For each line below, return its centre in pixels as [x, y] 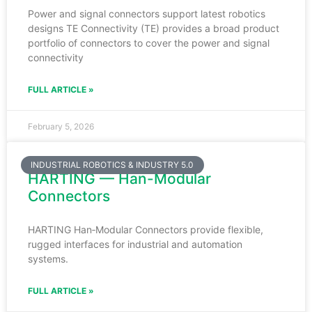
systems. [48, 258]
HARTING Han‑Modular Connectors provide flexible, [146, 229]
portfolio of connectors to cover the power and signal [149, 42]
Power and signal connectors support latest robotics [147, 13]
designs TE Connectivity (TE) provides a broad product [154, 28]
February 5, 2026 [61, 126]
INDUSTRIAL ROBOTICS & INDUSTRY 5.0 [112, 164]
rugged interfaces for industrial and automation [135, 244]
